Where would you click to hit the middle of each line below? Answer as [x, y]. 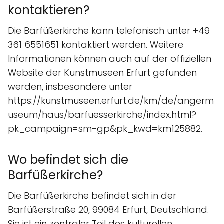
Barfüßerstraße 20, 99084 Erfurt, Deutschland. [108, 209]
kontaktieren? [49, 10]
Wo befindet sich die [68, 159]
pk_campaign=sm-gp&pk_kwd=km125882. [105, 128]
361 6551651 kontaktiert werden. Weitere [96, 44]
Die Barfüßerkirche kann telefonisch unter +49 [109, 30]
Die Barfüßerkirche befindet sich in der [92, 195]
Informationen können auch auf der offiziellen [110, 58]
